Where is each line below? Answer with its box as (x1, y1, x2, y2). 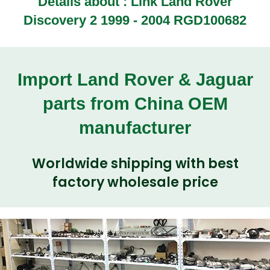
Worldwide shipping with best (31, 154, 239, 174)
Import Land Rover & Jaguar (17, 69, 253, 89)
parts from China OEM (42, 93, 228, 113)
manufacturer (79, 118, 191, 137)
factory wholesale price (52, 173, 218, 192)
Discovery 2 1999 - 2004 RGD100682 (24, 13, 246, 28)
